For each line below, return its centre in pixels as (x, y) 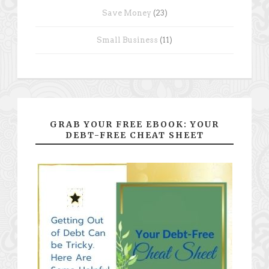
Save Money (126, 13)
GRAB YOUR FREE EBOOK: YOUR (134, 124)
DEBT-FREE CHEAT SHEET (134, 135)
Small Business (127, 40)
